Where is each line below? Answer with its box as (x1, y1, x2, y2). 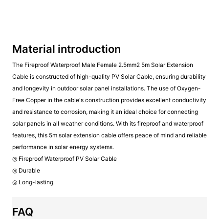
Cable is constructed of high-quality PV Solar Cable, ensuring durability (12, 72, 206, 80)
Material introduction (12, 42, 121, 55)
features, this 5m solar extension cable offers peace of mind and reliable (12, 131, 207, 139)
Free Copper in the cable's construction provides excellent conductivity (12, 96, 206, 104)
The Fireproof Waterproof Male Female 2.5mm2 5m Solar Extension (12, 61, 193, 68)
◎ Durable (12, 166, 40, 174)
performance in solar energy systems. (12, 143, 114, 151)
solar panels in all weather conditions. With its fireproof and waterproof (12, 119, 203, 127)
